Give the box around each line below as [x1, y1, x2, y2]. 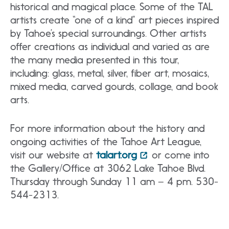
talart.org [96, 148, 137, 161]
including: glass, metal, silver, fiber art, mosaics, [10, 66, 209, 79]
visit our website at [10, 148, 96, 161]
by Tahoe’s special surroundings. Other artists [10, 27, 207, 39]
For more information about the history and [10, 122, 204, 134]
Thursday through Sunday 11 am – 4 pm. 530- [10, 175, 218, 188]
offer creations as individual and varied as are [10, 40, 210, 53]
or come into [149, 148, 210, 161]
